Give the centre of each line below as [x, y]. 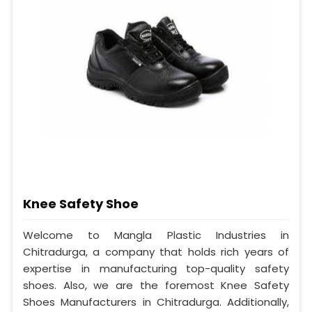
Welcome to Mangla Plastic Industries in [156, 235]
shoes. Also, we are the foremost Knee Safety [156, 286]
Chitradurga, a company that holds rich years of [156, 252]
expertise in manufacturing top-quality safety [156, 269]
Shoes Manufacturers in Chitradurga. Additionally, [156, 302]
